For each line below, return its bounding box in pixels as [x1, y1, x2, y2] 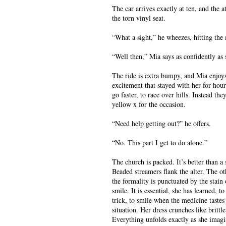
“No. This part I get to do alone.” [112, 138, 207, 147]
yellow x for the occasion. [112, 99, 186, 109]
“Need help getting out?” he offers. [112, 119, 211, 128]
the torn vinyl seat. [112, 13, 165, 23]
